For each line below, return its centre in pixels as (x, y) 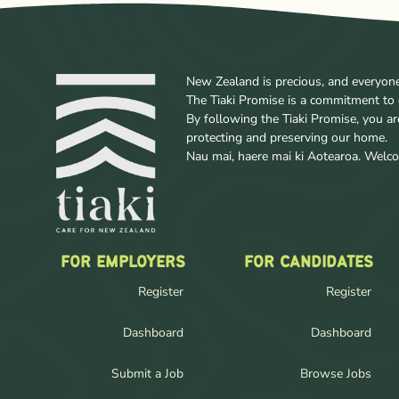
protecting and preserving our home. (287, 137)
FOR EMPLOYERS (122, 262)
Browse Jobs (336, 373)
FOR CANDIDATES (309, 262)
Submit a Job (147, 373)
